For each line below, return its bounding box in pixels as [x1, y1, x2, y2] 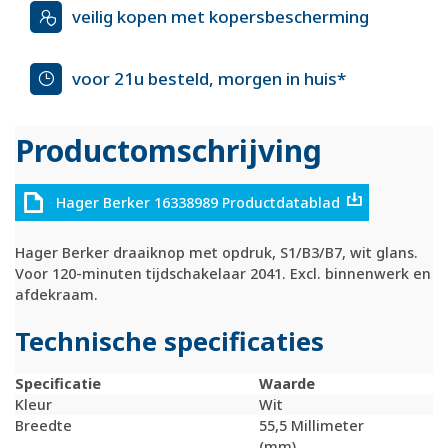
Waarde [259, 373, 315, 393]
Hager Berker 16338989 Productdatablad [55, 192, 340, 212]
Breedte [15, 415, 72, 435]
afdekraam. [15, 285, 98, 305]
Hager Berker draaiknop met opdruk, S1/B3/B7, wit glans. [15, 243, 418, 263]
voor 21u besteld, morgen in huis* [72, 67, 346, 90]
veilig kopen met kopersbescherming [72, 5, 369, 28]
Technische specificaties [15, 323, 324, 359]
